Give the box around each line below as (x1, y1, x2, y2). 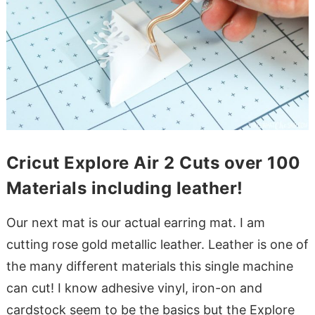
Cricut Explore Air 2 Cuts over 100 (6, 153, 301, 174)
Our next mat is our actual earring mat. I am (6, 215, 265, 231)
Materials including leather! (6, 178, 243, 199)
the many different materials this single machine (6, 259, 293, 274)
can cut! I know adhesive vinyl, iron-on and (6, 281, 262, 296)
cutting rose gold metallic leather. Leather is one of (6, 237, 309, 252)
